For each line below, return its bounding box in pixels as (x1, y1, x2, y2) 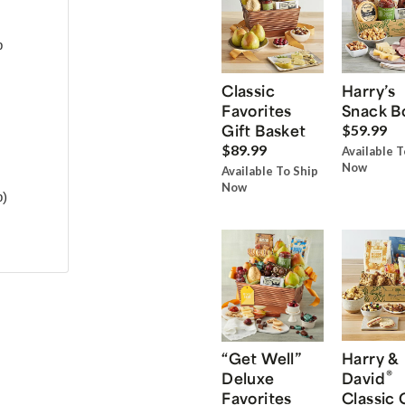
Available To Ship (221, 164, 319, 179)
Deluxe (221, 368, 275, 389)
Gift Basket (221, 120, 306, 141)
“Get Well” (221, 348, 302, 369)
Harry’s (342, 80, 396, 101)
